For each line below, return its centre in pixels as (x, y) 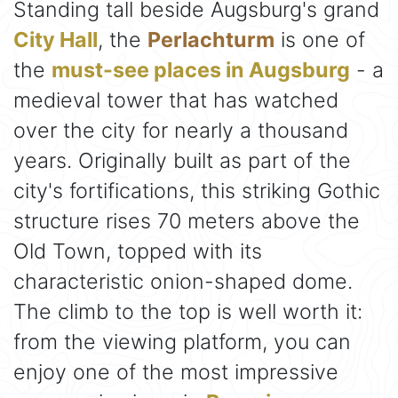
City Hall (56, 39)
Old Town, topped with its (138, 251)
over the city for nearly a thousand (181, 130)
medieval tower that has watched (176, 99)
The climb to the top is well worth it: (188, 311)
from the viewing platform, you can (182, 341)
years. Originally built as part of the (182, 160)
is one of (320, 39)
